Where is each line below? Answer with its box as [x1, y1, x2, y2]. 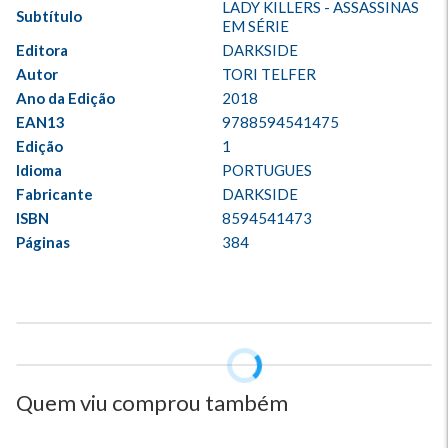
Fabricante [16, 185, 93, 203]
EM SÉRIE [222, 17, 289, 35]
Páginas [16, 233, 70, 251]
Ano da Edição [16, 89, 115, 107]
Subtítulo [16, 7, 82, 25]
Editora [16, 41, 68, 59]
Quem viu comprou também [16, 389, 288, 416]
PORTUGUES [222, 161, 312, 179]
